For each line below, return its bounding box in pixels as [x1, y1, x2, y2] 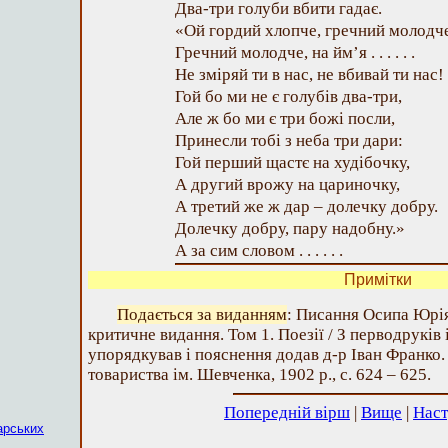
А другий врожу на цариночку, [175, 175, 400, 194]
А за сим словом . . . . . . [175, 241, 343, 260]
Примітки [344, 271, 412, 288]
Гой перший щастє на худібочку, [175, 153, 410, 172]
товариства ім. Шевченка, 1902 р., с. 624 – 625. [88, 365, 431, 384]
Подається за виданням [117, 305, 287, 324]
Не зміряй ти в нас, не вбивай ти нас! [175, 65, 444, 84]
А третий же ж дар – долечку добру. [175, 197, 438, 216]
